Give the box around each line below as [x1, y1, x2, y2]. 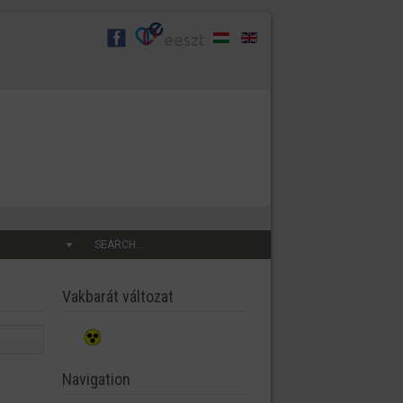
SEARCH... [94, 238, 144, 252]
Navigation [61, 369, 130, 389]
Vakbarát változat [61, 287, 174, 307]
